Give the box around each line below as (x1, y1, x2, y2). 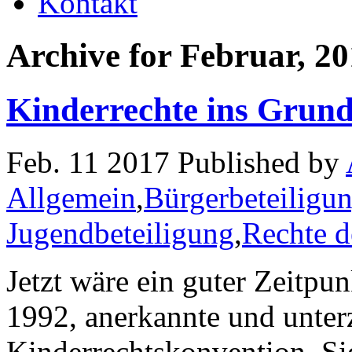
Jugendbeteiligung (6, 215, 234, 250)
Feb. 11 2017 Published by (6, 145, 346, 179)
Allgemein (6, 180, 136, 214)
